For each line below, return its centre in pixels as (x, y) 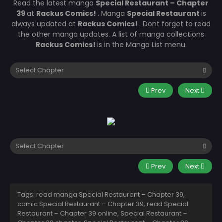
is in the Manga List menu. (142, 44)
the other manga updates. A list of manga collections (111, 34)
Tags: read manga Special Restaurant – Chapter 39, (101, 194)
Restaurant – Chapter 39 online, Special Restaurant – (102, 213)
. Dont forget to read (175, 24)
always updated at (45, 24)
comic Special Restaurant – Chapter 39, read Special (103, 204)
